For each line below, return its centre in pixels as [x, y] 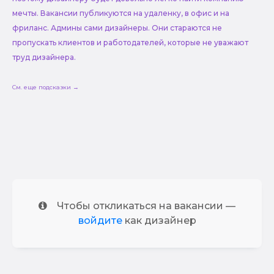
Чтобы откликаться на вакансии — [146, 206]
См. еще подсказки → [46, 87]
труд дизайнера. [44, 57]
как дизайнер [159, 220]
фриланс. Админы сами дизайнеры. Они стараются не [117, 28]
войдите [100, 220]
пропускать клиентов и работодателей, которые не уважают [130, 42]
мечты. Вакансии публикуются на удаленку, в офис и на [121, 13]
